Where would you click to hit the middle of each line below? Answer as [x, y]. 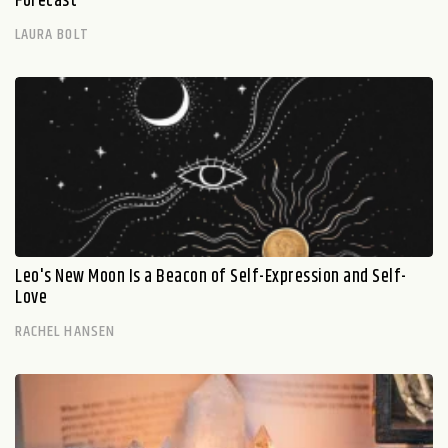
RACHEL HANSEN [65, 331]
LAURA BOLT [52, 34]
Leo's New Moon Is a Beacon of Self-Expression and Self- [211, 277]
